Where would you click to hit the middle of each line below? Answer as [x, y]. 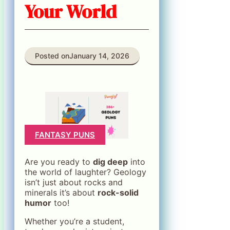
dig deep [110, 161]
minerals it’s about [61, 192]
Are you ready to [59, 161]
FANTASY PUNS [65, 135]
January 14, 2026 [99, 55]
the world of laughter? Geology [85, 172]
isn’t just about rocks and [74, 182]
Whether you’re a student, [74, 221]
